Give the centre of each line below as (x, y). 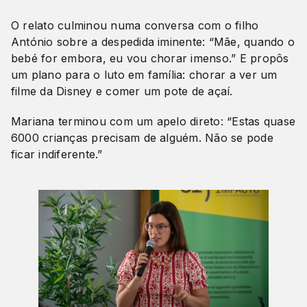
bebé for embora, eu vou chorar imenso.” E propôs (150, 59)
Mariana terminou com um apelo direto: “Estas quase (153, 122)
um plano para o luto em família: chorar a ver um (144, 75)
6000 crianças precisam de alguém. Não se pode (142, 138)
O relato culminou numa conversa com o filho (135, 26)
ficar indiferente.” (57, 155)
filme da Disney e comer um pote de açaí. (122, 91)
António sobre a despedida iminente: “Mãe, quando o (153, 42)
